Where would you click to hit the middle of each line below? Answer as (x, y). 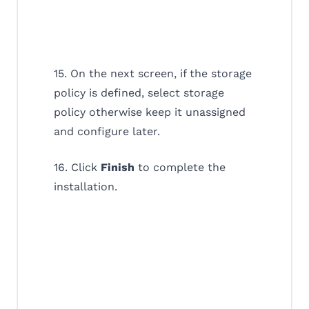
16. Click (77, 168)
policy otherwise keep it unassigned (150, 112)
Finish (118, 168)
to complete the (180, 168)
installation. (86, 187)
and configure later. (107, 132)
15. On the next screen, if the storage (153, 74)
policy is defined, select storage (139, 93)
